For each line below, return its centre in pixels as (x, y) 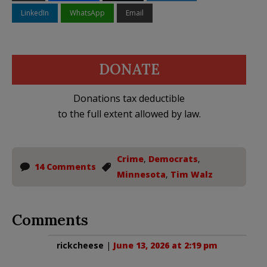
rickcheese (80, 245)
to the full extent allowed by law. (129, 114)
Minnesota (141, 174)
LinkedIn (35, 13)
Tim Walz (192, 174)
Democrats (173, 159)
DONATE (129, 69)
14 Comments (65, 166)
